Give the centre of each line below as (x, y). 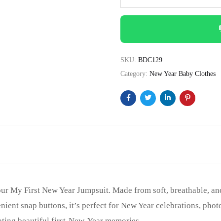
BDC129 (150, 60)
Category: (135, 74)
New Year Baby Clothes (183, 74)
